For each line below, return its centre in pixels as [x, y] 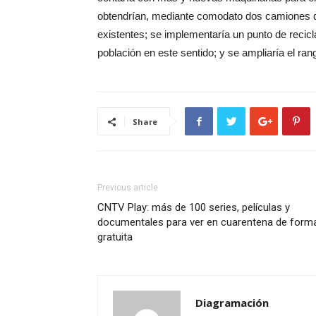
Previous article [128, 188]
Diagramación [232, 303]
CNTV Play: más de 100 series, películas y [194, 207]
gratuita [115, 237]
